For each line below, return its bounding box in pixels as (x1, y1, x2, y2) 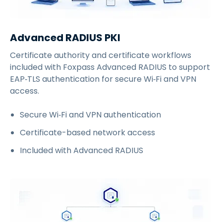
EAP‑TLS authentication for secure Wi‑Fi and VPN (10, 73, 196, 85)
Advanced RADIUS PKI (10, 31, 120, 45)
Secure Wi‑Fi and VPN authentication (20, 109, 161, 121)
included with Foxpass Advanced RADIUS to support (10, 61, 210, 73)
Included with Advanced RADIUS (20, 145, 143, 157)
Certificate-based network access (20, 127, 155, 139)
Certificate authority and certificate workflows (10, 50, 191, 61)
